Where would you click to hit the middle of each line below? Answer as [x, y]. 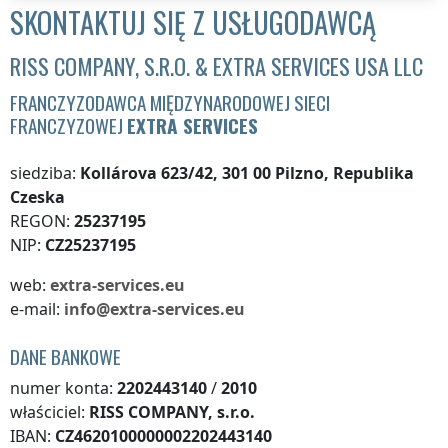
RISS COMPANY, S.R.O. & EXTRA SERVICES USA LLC [216, 66]
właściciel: [49, 412]
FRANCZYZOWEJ [68, 126]
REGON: [42, 221]
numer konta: [63, 388]
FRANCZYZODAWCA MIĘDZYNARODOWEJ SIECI [170, 103]
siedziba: [45, 173]
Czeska [37, 197]
